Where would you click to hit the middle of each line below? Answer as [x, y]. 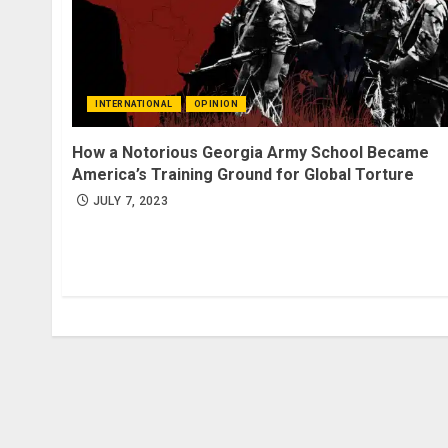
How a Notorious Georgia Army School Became [250, 153]
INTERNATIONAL [134, 104]
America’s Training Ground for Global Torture [243, 175]
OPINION [215, 104]
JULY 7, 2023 [130, 201]
